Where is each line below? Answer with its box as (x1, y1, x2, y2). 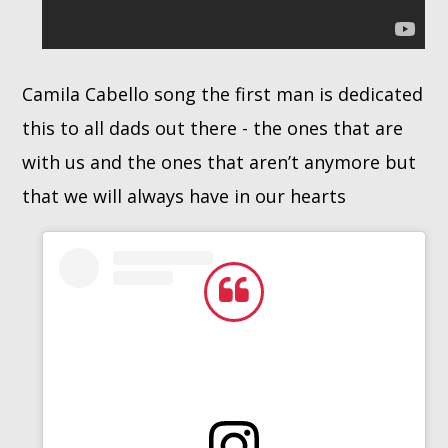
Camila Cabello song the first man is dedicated (22, 81, 424, 106)
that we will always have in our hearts (22, 183, 347, 208)
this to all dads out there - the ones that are (22, 115, 404, 140)
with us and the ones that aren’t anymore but (22, 149, 417, 174)
